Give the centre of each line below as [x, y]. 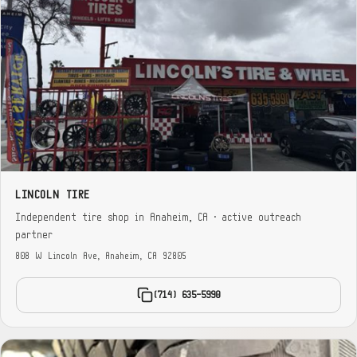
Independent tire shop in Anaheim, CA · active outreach [159, 218]
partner [35, 235]
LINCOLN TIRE [54, 195]
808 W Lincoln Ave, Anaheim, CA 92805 [102, 256]
